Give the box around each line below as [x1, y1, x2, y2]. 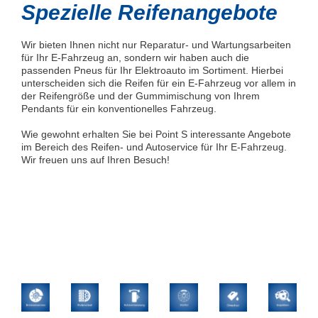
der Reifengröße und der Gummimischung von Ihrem [21, 90, 260, 102]
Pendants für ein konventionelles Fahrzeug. [21, 103, 219, 115]
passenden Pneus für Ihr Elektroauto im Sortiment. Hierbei [21, 65, 283, 77]
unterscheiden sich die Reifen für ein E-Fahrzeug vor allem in [21, 77, 296, 89]
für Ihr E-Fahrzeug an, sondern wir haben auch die [21, 52, 249, 64]
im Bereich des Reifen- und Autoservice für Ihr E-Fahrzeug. [21, 141, 287, 153]
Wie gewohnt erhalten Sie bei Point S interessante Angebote [21, 128, 291, 141]
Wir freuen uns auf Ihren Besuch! [21, 154, 170, 166]
